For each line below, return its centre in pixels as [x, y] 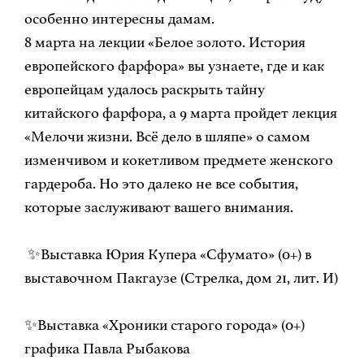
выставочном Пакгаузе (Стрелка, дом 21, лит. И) [181, 278]
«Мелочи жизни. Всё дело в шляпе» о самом [167, 137]
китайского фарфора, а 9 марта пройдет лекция [180, 113]
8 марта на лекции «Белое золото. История [165, 43]
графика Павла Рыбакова [107, 349]
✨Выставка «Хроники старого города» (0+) [164, 325]
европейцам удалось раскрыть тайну [144, 90]
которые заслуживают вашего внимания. [158, 208]
